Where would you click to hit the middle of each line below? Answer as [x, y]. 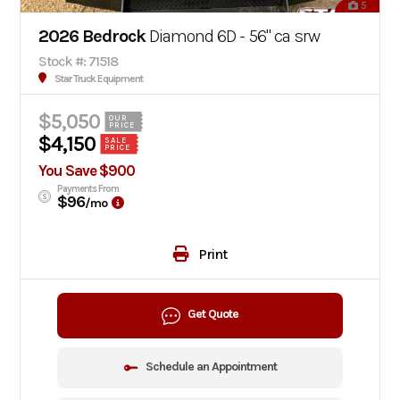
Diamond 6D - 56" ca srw [233, 36]
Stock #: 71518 [79, 61]
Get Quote [213, 314]
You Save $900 [87, 170]
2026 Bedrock [92, 36]
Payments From [88, 188]
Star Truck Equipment [99, 78]
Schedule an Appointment [211, 366]
